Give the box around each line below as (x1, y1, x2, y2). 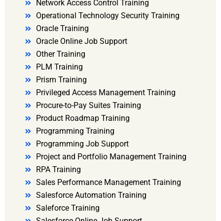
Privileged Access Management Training (36, 88, 176, 98)
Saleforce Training (36, 203, 100, 213)
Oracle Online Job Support (36, 37, 127, 46)
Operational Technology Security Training (36, 11, 180, 21)
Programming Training (36, 126, 114, 136)
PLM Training (36, 62, 83, 72)
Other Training (36, 49, 85, 59)
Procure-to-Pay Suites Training (36, 101, 141, 110)
